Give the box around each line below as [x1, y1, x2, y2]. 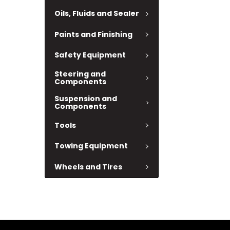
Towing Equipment [54, 141, 128, 151]
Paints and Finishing [54, 29, 132, 40]
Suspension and [54, 93, 117, 104]
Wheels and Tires [54, 161, 122, 172]
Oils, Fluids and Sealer [54, 8, 139, 19]
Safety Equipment [54, 50, 126, 61]
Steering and [54, 69, 106, 79]
